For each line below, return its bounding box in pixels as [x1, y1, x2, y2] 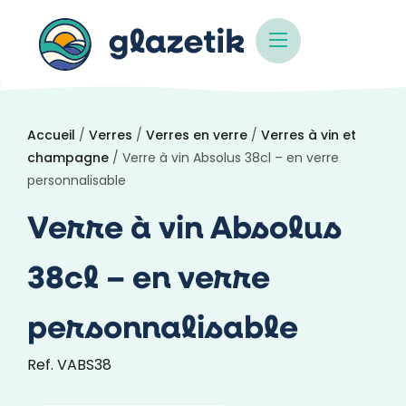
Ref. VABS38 [27, 359, 111, 373]
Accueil [27, 130, 75, 143]
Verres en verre [146, 130, 247, 143]
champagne [27, 152, 109, 166]
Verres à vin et [261, 130, 356, 143]
